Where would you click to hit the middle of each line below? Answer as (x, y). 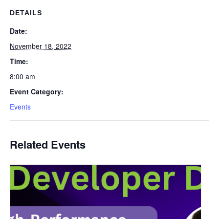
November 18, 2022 (41, 46)
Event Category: (37, 91)
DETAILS (26, 13)
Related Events (48, 144)
